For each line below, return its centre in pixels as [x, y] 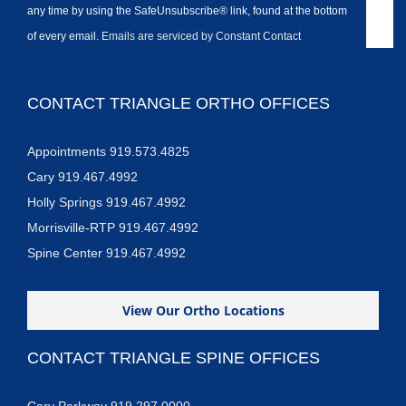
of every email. [64, 35]
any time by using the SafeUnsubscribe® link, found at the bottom [187, 10]
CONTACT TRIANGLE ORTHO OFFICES [179, 103]
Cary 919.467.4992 [82, 176]
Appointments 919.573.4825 [108, 151]
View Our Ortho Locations [203, 310]
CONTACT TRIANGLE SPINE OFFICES [174, 358]
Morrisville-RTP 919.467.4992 [113, 227]
